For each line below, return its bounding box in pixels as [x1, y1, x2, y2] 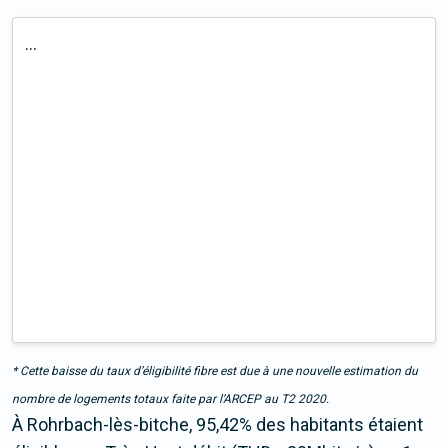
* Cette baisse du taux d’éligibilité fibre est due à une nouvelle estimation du [12, 364, 418, 379]
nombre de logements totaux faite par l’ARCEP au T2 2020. [12, 392, 329, 407]
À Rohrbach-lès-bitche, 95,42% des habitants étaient [12, 414, 423, 436]
